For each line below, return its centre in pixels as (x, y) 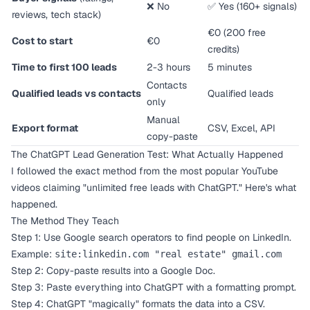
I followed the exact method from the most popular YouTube (145, 171)
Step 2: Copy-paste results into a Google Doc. (113, 271)
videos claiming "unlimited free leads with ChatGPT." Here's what (154, 188)
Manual (163, 120)
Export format (45, 128)
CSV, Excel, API (241, 128)
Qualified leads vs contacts (76, 93)
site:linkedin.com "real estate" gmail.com (168, 254)
